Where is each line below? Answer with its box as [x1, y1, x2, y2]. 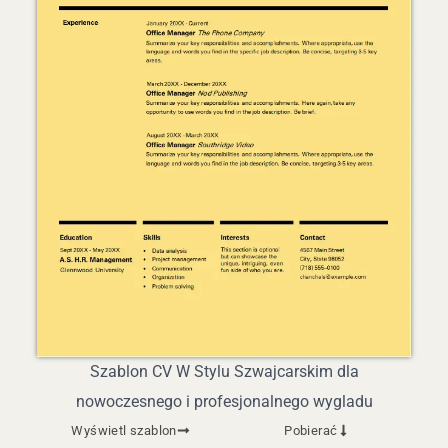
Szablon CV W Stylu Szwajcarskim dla [89, 361, 359, 381]
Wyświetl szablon [71, 422, 177, 438]
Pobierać [284, 422, 338, 438]
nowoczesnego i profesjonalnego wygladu [75, 391, 373, 411]
